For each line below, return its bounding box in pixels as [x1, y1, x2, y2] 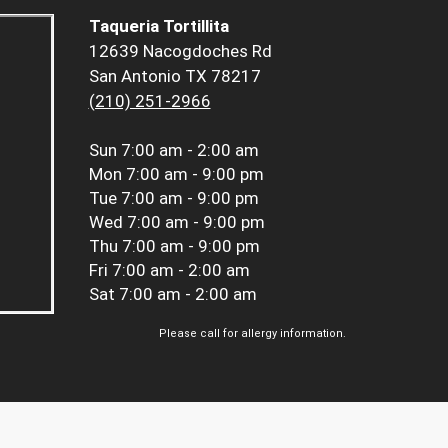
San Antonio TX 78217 [88, 65, 261, 86]
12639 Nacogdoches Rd [88, 40, 272, 61]
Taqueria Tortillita [88, 15, 229, 36]
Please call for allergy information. [159, 326, 346, 340]
